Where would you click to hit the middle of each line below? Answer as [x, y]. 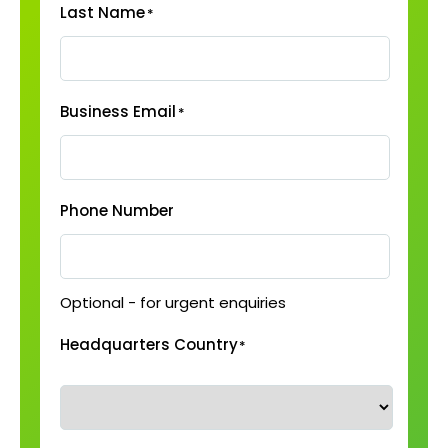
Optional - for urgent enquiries [173, 302]
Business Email [118, 111]
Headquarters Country [149, 344]
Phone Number [117, 210]
